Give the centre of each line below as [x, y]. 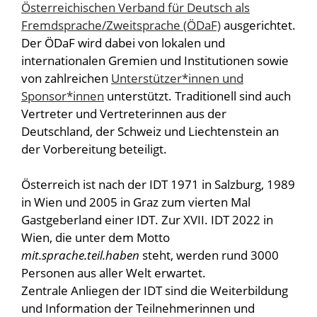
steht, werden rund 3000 [209, 255]
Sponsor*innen [63, 96]
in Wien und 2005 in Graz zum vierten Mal [136, 202]
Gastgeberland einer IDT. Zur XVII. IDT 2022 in [147, 220]
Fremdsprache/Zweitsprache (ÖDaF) [121, 25]
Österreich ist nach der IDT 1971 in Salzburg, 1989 [158, 184]
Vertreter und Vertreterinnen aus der [124, 114]
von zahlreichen [66, 78]
